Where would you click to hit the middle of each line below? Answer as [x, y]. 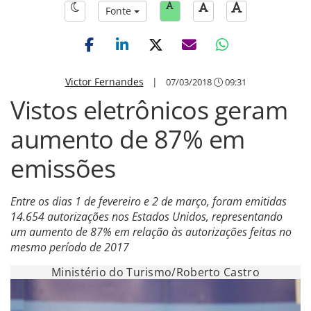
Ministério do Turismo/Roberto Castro [155, 272]
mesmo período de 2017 [70, 247]
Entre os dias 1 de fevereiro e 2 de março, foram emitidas [149, 201]
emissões [63, 168]
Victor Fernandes [104, 82]
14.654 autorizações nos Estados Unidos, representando [146, 217]
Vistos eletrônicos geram [149, 110]
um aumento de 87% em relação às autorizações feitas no [151, 232]
